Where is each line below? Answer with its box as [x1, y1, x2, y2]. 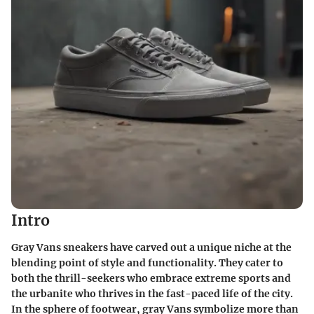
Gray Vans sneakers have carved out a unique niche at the [11, 240, 292, 254]
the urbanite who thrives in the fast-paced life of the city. [11, 287, 293, 300]
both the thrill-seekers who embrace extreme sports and [11, 271, 291, 285]
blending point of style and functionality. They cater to [11, 256, 283, 269]
